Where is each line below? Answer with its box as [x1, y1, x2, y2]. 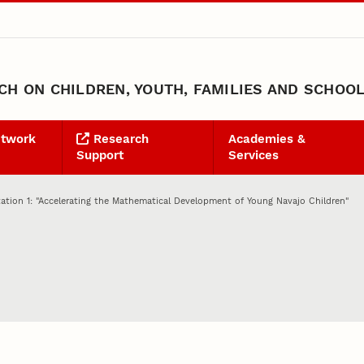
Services [227, 148, 279, 163]
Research [89, 132, 149, 147]
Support [76, 148, 124, 163]
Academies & [227, 132, 305, 147]
